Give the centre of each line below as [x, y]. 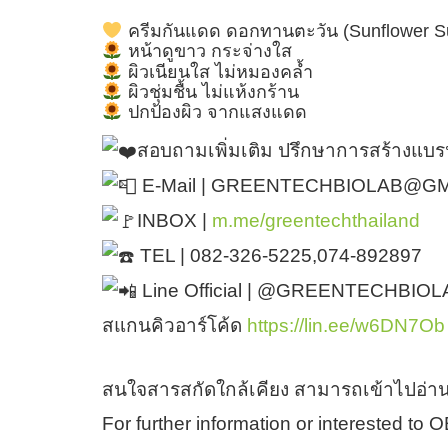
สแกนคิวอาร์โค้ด [174, 326]
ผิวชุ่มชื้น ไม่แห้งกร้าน [210, 92]
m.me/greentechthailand [316, 221]
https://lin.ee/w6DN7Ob [346, 326]
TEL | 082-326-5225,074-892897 [278, 256]
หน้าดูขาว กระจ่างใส [207, 51]
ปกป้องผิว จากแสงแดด [214, 112]
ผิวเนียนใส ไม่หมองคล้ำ [217, 71]
